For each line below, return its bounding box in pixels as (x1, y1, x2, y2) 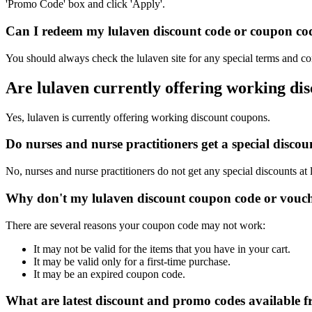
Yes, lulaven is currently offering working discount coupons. (6, 111, 270, 123)
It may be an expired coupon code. (33, 267, 185, 280)
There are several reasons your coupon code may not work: (6, 219, 265, 231)
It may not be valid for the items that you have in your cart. (33, 242, 290, 255)
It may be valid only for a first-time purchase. (33, 255, 231, 267)
